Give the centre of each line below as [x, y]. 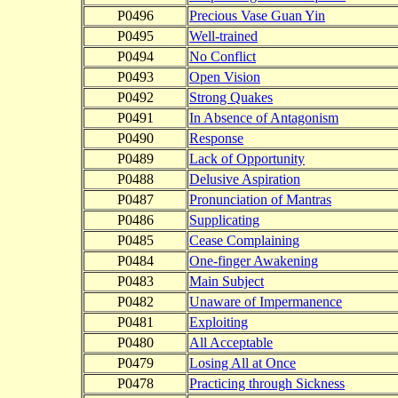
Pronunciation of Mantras [260, 200]
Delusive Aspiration [245, 179]
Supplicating [224, 220]
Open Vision [225, 77]
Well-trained [223, 36]
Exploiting [219, 322]
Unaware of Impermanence [266, 302]
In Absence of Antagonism [264, 118]
